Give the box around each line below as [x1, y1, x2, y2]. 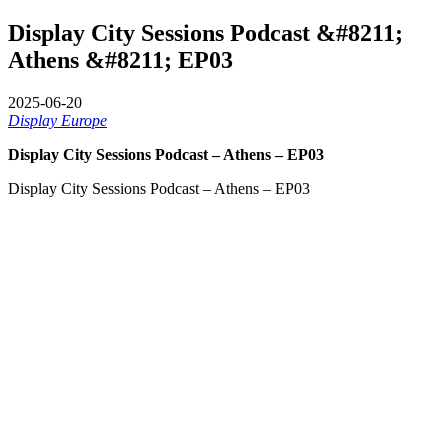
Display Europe [8, 111, 107, 129]
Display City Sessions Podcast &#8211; [8, 19, 403, 46]
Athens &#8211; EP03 [8, 46, 233, 73]
